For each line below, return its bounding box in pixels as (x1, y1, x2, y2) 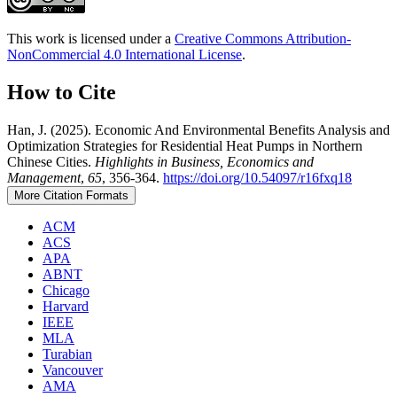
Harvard (43, 298, 89, 314)
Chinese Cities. (7, 153, 95, 169)
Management (7, 169, 81, 185)
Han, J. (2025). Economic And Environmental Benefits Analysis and (7, 121, 390, 137)
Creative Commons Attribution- (175, 30, 351, 46)
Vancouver (43, 362, 103, 378)
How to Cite (7, 80, 116, 104)
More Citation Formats (14, 188, 128, 202)
